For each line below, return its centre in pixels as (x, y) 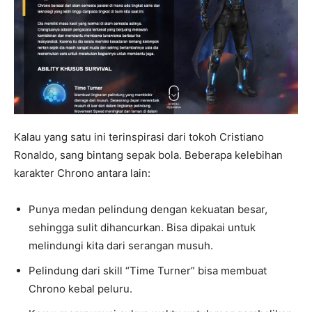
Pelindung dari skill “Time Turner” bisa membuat (148, 271)
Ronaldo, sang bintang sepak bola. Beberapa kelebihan (148, 155)
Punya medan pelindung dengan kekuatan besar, (148, 210)
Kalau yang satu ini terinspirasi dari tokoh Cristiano (139, 137)
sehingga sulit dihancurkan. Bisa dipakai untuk (142, 228)
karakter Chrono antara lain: (82, 173)
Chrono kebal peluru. (80, 289)
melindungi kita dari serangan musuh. (121, 246)
